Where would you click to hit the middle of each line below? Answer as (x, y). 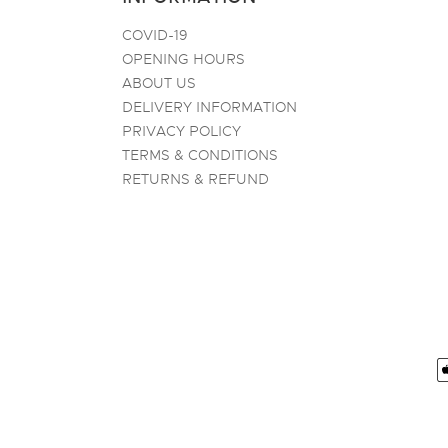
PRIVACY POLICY (181, 131)
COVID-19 (155, 35)
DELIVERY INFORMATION (209, 107)
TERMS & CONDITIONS (200, 155)
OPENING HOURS (183, 59)
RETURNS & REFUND (195, 179)
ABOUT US (159, 83)
